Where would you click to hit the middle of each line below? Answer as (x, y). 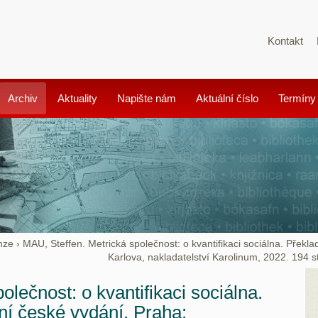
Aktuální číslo (227, 98)
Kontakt (285, 41)
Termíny (297, 98)
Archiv (23, 98)
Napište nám (147, 98)
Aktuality (77, 98)
